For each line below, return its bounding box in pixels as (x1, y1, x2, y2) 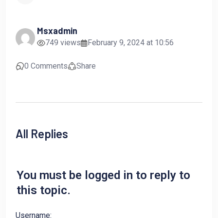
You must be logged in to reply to (17, 168, 190, 182)
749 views (45, 37, 81, 47)
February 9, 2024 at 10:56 (88, 37, 174, 47)
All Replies (16, 126, 68, 141)
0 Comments (24, 61, 68, 71)
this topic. (17, 183, 71, 197)
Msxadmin (37, 25, 77, 36)
